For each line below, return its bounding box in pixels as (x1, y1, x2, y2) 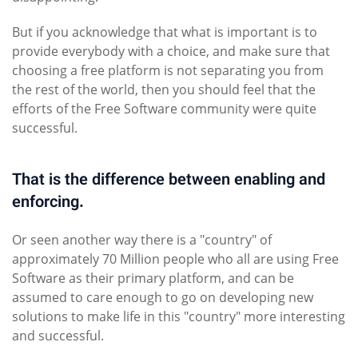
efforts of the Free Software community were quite (12, 100, 316, 118)
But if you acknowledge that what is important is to (12, 23, 317, 42)
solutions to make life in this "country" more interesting (12, 308, 345, 326)
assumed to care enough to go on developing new (12, 288, 313, 307)
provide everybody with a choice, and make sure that (12, 42, 330, 61)
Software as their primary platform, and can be (12, 269, 294, 288)
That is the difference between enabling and (12, 168, 325, 194)
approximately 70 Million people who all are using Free (12, 250, 339, 268)
